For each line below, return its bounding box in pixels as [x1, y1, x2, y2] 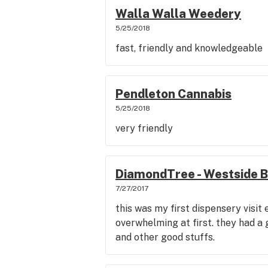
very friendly [115, 123, 173, 134]
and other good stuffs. [115, 232, 215, 243]
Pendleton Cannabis [115, 87, 232, 101]
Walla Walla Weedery [115, 7, 241, 21]
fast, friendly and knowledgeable [115, 42, 263, 54]
